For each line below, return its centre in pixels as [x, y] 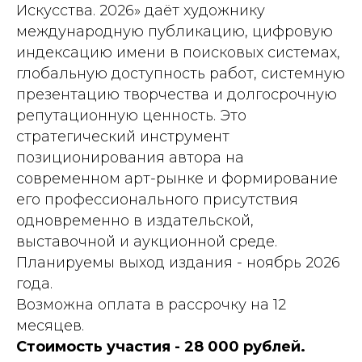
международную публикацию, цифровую [175, 31]
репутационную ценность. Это [131, 115]
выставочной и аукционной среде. [147, 241]
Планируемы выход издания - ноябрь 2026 [178, 262]
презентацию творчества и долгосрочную [177, 94]
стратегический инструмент [123, 136]
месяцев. [50, 325]
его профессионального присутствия [157, 199]
